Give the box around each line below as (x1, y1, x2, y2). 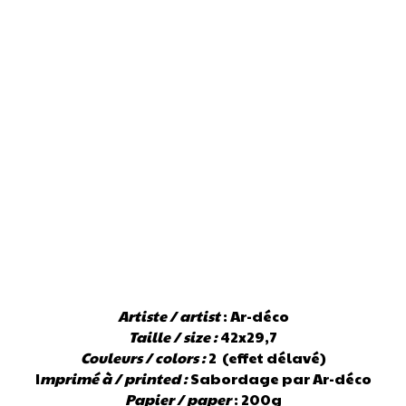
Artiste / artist (117, 304, 220, 326)
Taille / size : (129, 325, 217, 347)
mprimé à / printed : (39, 367, 188, 389)
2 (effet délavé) (205, 346, 326, 368)
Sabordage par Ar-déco (187, 367, 372, 389)
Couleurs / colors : (80, 346, 206, 368)
